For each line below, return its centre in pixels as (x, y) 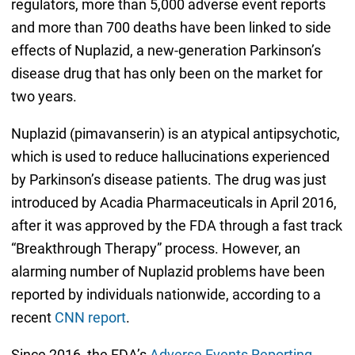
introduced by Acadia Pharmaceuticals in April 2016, (174, 203)
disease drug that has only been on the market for (166, 74)
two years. (45, 97)
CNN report (90, 318)
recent (32, 318)
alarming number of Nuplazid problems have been (168, 272)
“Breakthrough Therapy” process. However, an (155, 249)
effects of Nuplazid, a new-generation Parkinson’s (166, 51)
